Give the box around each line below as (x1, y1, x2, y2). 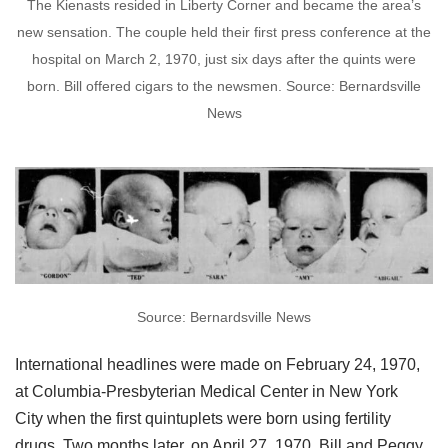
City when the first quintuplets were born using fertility (15, 410, 391, 427)
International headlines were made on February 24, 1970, (15, 356, 420, 373)
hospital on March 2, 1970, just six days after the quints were (32, 51, 416, 67)
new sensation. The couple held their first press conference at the (17, 24, 431, 40)
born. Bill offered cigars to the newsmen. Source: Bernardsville (27, 78, 421, 94)
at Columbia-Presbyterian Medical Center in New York (15, 383, 398, 400)
